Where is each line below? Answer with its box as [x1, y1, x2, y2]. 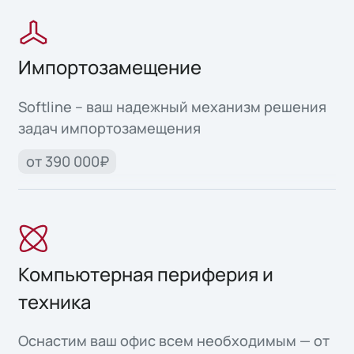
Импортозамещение [18, 55, 202, 81]
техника [18, 288, 92, 314]
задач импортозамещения [18, 119, 201, 138]
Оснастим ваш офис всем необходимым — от [18, 331, 330, 351]
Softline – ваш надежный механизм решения [18, 97, 327, 117]
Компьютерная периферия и [18, 261, 274, 287]
